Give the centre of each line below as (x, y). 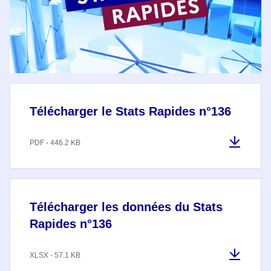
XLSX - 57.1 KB (55, 255)
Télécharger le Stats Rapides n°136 (130, 111)
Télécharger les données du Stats (126, 207)
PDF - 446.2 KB (55, 142)
